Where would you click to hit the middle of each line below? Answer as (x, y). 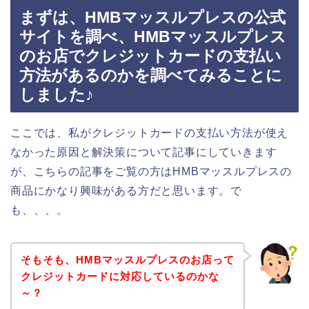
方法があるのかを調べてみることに (151, 75)
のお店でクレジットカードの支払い (150, 56)
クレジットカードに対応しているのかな (120, 277)
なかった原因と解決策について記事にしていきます (144, 152)
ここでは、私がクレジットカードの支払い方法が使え (150, 132)
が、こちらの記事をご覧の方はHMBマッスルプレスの (151, 171)
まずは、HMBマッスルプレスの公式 (152, 17)
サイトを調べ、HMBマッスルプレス (153, 36)
